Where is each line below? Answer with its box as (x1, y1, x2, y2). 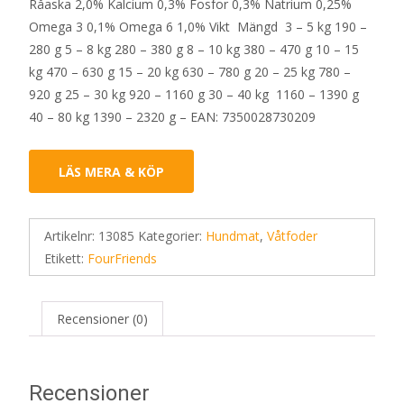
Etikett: (44, 250, 87, 268)
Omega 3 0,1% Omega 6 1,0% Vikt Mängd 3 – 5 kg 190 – (29, 18, 367, 36)
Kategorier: (138, 227, 206, 245)
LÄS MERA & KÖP (59, 163, 164, 181)
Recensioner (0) (57, 310, 148, 328)
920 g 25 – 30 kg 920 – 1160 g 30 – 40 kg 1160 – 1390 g (29, 86, 359, 104)
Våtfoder (267, 227, 317, 245)
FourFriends (87, 250, 157, 268)
